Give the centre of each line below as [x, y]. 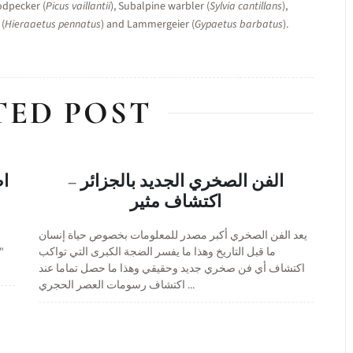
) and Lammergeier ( [148, 24]
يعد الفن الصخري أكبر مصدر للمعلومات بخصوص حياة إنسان [173, 236]
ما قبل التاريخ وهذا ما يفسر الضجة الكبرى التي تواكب [157, 252]
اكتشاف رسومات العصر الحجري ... [190, 285]
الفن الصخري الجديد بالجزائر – [176, 181]
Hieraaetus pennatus [53, 24]
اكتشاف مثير [176, 202]
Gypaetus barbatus [239, 24]
